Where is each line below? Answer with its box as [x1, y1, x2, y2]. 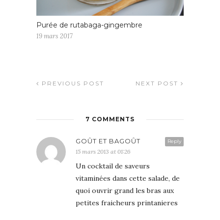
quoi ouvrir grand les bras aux [76, 186, 174, 195]
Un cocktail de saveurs [76, 161, 150, 170]
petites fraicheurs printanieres [76, 198, 178, 207]
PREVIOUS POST [39, 79, 104, 87]
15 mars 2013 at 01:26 [76, 147, 131, 155]
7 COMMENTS [85, 115, 135, 123]
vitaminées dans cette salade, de [76, 173, 180, 183]
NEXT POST [136, 79, 181, 87]
